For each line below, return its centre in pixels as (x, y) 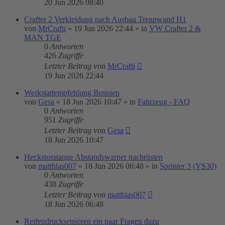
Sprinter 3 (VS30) (188, 166)
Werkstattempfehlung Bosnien (72, 93)
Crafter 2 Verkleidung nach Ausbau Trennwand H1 (105, 19)
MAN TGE (43, 37)
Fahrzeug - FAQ (164, 102)
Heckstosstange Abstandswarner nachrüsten (93, 157)
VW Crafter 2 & (175, 28)
